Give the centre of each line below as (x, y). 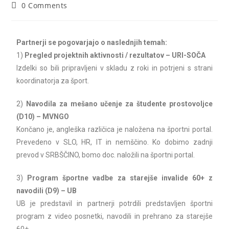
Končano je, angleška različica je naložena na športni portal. (114, 129)
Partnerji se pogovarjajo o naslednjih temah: (92, 42)
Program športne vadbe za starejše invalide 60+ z (118, 178)
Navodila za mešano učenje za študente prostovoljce (119, 104)
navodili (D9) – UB (47, 191)
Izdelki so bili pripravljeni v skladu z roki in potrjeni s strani (114, 68)
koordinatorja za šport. (53, 81)
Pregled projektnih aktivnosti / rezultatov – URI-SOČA (114, 55)
